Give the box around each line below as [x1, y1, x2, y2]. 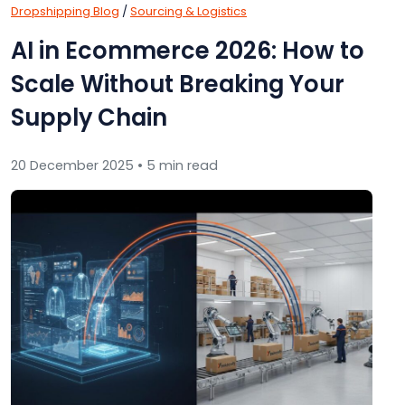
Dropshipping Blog [11, 2, 119, 20]
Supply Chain [11, 100, 167, 134]
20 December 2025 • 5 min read [11, 155, 218, 174]
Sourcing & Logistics [130, 2, 247, 20]
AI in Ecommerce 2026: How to [11, 33, 364, 67]
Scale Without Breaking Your [11, 67, 344, 100]
